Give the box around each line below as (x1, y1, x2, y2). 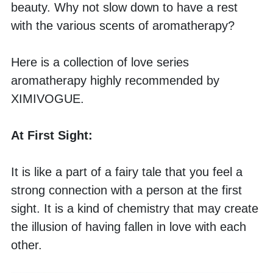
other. (11, 238, 46, 252)
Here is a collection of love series (11, 55, 189, 69)
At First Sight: (11, 129, 93, 142)
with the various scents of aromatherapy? (11, 19, 238, 32)
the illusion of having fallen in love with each (11, 220, 246, 233)
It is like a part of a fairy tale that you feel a (11, 165, 243, 179)
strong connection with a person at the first (11, 183, 242, 197)
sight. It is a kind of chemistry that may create (11, 202, 258, 215)
